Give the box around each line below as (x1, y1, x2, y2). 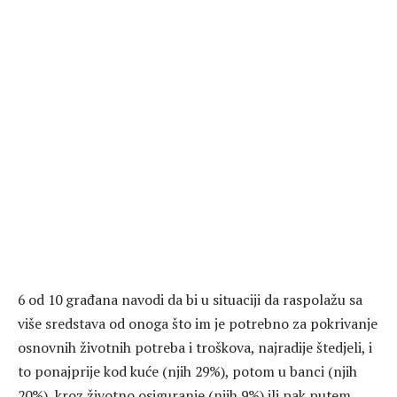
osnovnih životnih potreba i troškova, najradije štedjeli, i (18, 338, 372, 358)
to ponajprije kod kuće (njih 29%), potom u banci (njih (18, 362, 357, 382)
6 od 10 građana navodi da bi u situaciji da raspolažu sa (18, 290, 362, 310)
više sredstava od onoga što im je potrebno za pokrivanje (18, 314, 378, 334)
